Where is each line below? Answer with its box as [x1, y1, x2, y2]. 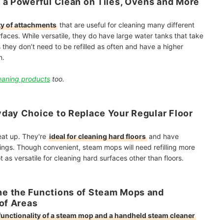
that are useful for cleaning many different [57, 21, 194, 29]
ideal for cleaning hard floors [49, 132, 146, 140]
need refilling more [136, 143, 195, 151]
